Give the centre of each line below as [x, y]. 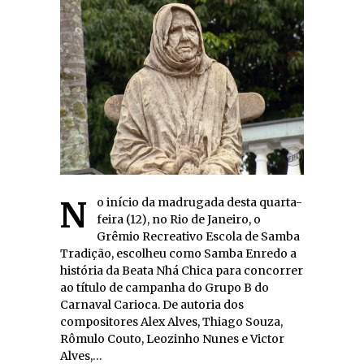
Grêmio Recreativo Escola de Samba [198, 236]
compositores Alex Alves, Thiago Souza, [171, 322]
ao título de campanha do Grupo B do [165, 288]
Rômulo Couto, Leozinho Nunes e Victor [172, 339]
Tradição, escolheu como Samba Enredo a [178, 253]
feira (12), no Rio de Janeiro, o [179, 219]
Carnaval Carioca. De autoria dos [152, 305]
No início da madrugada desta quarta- [74, 215]
